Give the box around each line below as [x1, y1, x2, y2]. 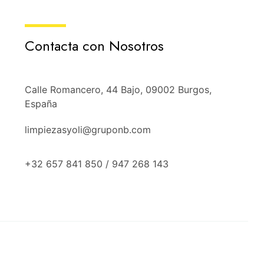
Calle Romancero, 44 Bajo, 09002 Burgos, [24, 83, 212, 95]
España [24, 97, 57, 110]
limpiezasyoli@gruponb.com [24, 123, 151, 136]
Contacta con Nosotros [24, 35, 164, 56]
